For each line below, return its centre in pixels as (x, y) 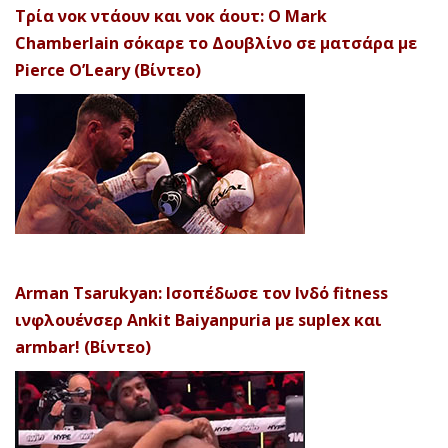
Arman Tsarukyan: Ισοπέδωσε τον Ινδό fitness (201, 293)
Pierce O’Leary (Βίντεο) (108, 70)
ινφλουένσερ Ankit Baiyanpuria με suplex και (198, 320)
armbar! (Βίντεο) (83, 347)
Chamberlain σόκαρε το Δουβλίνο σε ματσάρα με (216, 43)
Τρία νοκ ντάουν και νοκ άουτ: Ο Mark (171, 16)
